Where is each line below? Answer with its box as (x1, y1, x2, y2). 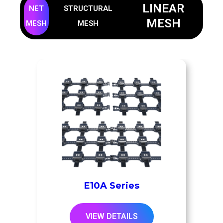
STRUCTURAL (64, 3, 112, 13)
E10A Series (84, 180, 139, 191)
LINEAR (142, 1, 184, 15)
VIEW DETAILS (85, 211, 138, 221)
